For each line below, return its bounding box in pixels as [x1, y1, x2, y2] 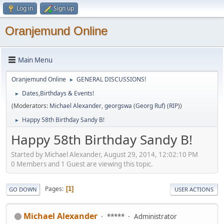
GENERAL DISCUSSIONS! [76, 75, 146, 83]
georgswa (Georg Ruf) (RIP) [104, 101, 180, 110]
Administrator [134, 211, 177, 221]
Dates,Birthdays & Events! [22, 89, 94, 97]
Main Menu [18, 55, 52, 64]
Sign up [53, 4, 74, 12]
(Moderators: [11, 101, 49, 110]
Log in [16, 4, 33, 12]
